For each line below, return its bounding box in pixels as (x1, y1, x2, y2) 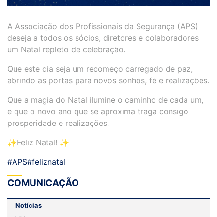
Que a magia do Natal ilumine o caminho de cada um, (7, 94, 203, 105)
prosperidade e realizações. (7, 118, 109, 128)
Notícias (15, 201, 42, 209)
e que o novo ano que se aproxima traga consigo (7, 106, 188, 116)
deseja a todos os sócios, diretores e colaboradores (7, 32, 199, 43)
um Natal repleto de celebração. (7, 44, 125, 54)
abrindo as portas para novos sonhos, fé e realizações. (7, 75, 209, 85)
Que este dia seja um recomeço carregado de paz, (7, 63, 193, 74)
